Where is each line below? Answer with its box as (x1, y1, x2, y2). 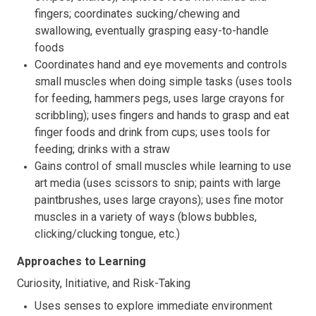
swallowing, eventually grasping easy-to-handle (35, 23, 269, 37)
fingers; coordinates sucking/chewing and (35, 6, 240, 20)
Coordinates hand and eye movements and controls (35, 57, 287, 71)
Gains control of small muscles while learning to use (35, 159, 291, 173)
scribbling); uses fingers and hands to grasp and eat (35, 108, 289, 122)
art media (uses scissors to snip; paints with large (35, 176, 281, 190)
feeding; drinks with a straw (35, 142, 170, 156)
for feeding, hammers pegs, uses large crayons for (35, 91, 284, 105)
